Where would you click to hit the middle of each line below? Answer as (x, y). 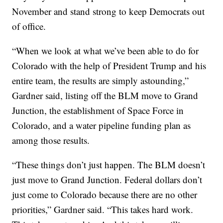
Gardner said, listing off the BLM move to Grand (105, 95)
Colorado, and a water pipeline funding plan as (102, 125)
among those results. (51, 140)
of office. (29, 26)
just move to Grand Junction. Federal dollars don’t (107, 179)
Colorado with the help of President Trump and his (109, 65)
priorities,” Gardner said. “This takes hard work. (103, 209)
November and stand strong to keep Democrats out (109, 11)
